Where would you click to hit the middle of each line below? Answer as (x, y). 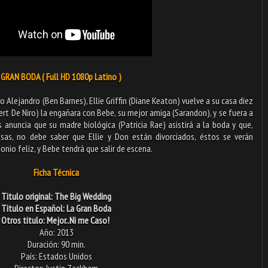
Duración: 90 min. (56, 244)
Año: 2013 (56, 232)
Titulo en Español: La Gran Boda (56, 208)
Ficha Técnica (56, 172)
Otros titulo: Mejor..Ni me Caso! (56, 220)
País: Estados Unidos (56, 256)
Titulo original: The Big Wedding (56, 196)
